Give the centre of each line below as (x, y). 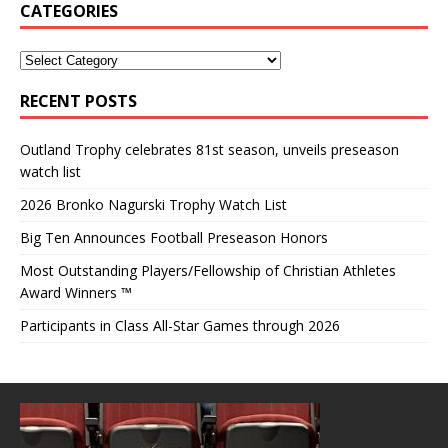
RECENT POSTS (78, 101)
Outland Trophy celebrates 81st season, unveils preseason (209, 149)
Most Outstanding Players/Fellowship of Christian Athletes (208, 270)
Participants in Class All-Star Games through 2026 (180, 325)
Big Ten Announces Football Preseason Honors (174, 237)
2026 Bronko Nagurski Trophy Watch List (155, 204)
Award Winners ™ (76, 292)
